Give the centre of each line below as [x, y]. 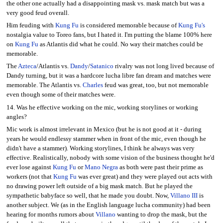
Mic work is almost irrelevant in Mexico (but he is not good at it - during [104, 130]
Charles [93, 85]
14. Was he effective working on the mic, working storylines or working [102, 107]
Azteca [27, 66]
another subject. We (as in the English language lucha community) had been [108, 205]
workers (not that [30, 177]
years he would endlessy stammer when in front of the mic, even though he [106, 139]
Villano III [184, 196]
